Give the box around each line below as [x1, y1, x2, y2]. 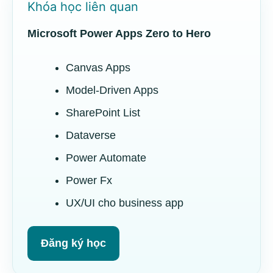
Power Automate [66, 152, 146, 165]
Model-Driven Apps [66, 84, 158, 97]
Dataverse [66, 129, 116, 142]
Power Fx [66, 174, 112, 187]
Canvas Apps [66, 62, 130, 74]
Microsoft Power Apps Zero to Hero [27, 27, 211, 40]
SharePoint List [66, 107, 140, 119]
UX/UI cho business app [66, 197, 183, 210]
